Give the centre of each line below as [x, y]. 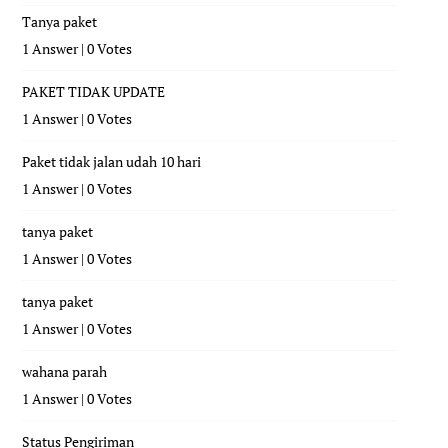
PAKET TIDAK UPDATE [94, 91]
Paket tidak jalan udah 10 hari [112, 161]
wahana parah [65, 371]
